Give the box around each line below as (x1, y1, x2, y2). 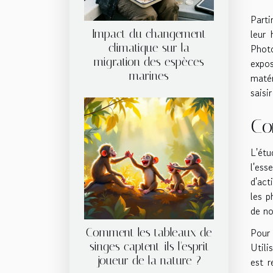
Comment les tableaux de (86, 225, 212, 239)
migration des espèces (94, 54, 204, 69)
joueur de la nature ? (97, 253, 201, 268)
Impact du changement (92, 26, 206, 41)
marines (129, 68, 169, 83)
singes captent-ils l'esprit (89, 239, 209, 253)
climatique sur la (108, 40, 190, 55)
